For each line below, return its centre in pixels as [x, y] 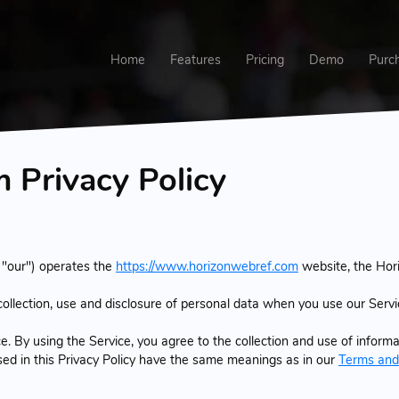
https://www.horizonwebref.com [207, 266]
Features [195, 60]
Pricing [265, 60]
